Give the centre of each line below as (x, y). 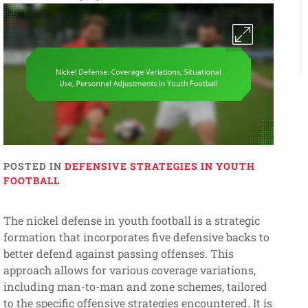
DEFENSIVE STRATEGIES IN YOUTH (159, 166)
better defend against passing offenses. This (118, 254)
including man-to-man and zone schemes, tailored (135, 287)
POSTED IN (34, 166)
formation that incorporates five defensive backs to (136, 237)
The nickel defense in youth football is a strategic (131, 221)
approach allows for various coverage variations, (129, 270)
